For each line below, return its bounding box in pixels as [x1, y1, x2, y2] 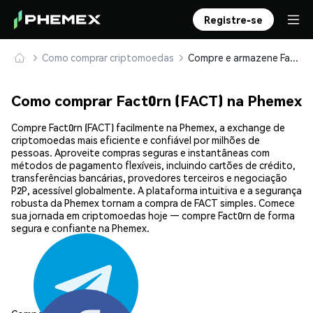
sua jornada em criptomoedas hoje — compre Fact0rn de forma [11, 209, 295, 222]
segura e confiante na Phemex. [11, 221, 150, 235]
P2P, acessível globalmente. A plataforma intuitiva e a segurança [11, 184, 302, 197]
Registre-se [204, 13, 263, 26]
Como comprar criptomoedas [42, 51, 174, 64]
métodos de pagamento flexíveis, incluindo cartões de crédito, [11, 159, 296, 172]
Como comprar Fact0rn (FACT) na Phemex [11, 91, 302, 110]
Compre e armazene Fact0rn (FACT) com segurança [290, 51, 298, 64]
